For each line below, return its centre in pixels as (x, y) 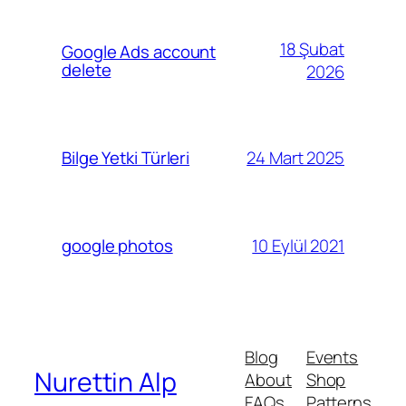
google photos (117, 246)
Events (332, 358)
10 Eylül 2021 (298, 245)
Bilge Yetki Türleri (126, 158)
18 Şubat (312, 49)
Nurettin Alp (106, 382)
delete (87, 70)
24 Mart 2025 (295, 157)
